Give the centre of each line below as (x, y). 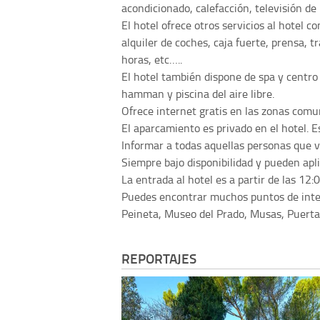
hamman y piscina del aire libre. (198, 93)
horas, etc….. (152, 59)
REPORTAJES (159, 259)
